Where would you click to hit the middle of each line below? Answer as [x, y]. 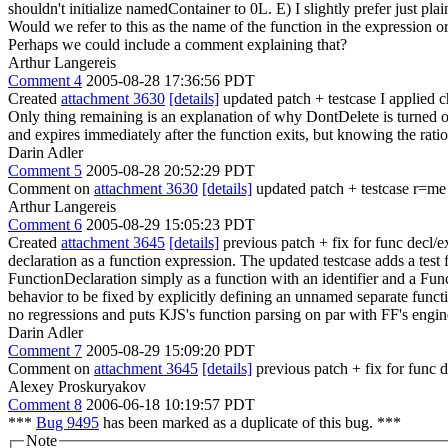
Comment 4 [45, 80]
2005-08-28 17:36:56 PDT [170, 80]
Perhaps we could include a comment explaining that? [177, 44]
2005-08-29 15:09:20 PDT [170, 350]
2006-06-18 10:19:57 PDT [170, 404]
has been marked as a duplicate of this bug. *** [250, 422]
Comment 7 [45, 350]
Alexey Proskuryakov [77, 386]
